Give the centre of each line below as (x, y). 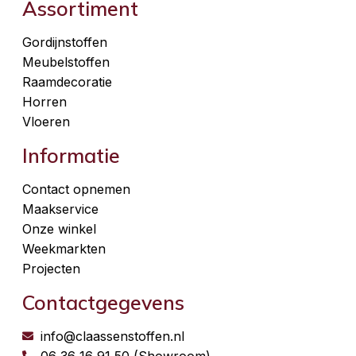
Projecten (51, 268)
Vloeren (46, 121)
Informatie (71, 155)
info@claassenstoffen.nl (112, 336)
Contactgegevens (103, 302)
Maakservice (60, 209)
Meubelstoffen (66, 62)
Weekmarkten (64, 248)
